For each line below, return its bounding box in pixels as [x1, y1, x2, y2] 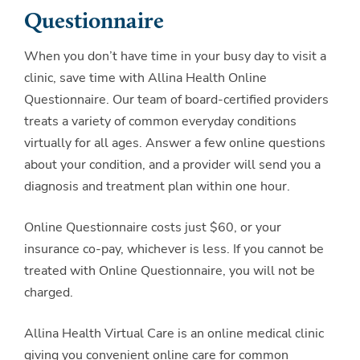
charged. [24, 283, 73, 301]
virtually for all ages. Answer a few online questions [24, 133, 325, 152]
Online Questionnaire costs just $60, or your [24, 218, 281, 236]
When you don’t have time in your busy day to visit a [24, 47, 326, 65]
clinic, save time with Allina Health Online [24, 68, 267, 87]
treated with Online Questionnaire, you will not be [24, 261, 315, 280]
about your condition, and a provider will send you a [24, 155, 321, 174]
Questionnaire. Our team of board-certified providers [24, 90, 329, 108]
